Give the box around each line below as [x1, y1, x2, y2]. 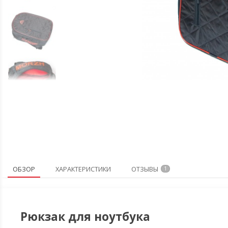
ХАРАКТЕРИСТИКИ [55, 164, 111, 174]
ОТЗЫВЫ [131, 164, 158, 174]
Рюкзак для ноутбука [20, 209, 150, 224]
